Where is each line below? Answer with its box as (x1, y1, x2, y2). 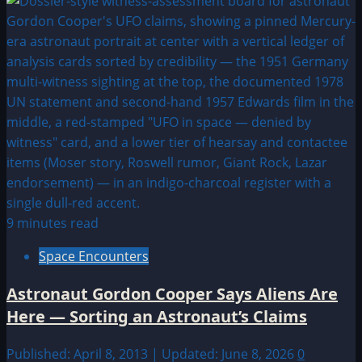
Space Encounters (39, 247, 149, 266)
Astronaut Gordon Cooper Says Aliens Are (6, 283, 338, 305)
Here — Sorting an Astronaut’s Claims (6, 305, 307, 328)
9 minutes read (6, 214, 99, 233)
